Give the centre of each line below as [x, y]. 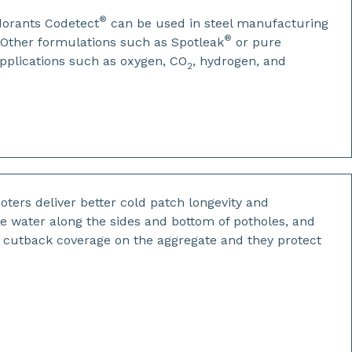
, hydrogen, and [240, 61]
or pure [257, 42]
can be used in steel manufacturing [218, 23]
